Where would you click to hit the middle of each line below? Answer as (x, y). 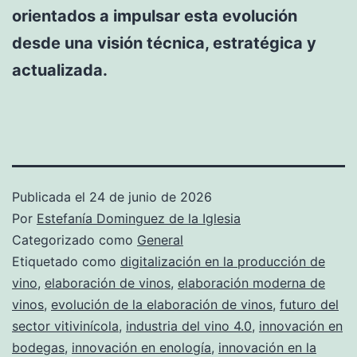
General (160, 240)
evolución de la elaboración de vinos (162, 305)
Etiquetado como (66, 262)
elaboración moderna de (251, 283)
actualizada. (60, 71)
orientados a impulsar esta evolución (155, 16)
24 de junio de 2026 (151, 197)
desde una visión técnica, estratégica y (164, 43)
